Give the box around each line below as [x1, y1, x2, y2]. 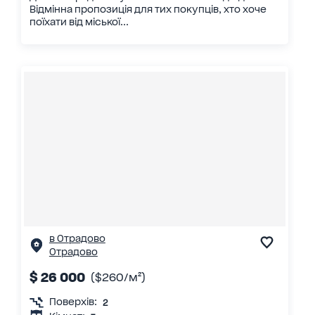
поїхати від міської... [29, 16, 129, 28]
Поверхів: [49, 296, 97, 308]
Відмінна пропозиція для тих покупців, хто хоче [29, 4, 266, 15]
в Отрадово [49, 232, 105, 244]
